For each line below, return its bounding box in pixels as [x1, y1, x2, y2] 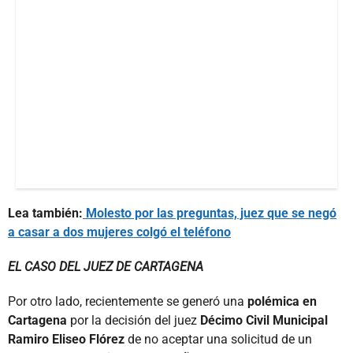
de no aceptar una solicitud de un [124, 331, 312, 347]
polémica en [247, 293, 317, 309]
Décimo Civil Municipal [200, 312, 328, 328]
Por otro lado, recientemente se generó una [8, 293, 247, 309]
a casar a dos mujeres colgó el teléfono [8, 224, 231, 240]
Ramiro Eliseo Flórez [8, 331, 124, 347]
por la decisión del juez [67, 312, 200, 328]
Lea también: [8, 205, 83, 221]
